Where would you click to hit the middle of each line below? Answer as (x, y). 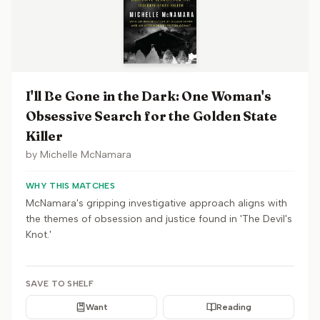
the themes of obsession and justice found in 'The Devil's (159, 219)
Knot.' (39, 235)
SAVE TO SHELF (60, 284)
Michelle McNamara (86, 155)
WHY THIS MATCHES (70, 186)
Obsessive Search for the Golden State (151, 116)
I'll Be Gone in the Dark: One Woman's (149, 96)
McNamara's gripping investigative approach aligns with (156, 203)
